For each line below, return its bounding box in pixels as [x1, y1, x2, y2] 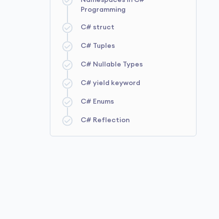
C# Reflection [81, 117, 130, 124]
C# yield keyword [81, 80, 140, 87]
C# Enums [81, 98, 114, 105]
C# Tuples [81, 43, 115, 49]
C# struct [81, 24, 114, 31]
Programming [81, 6, 126, 13]
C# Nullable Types [81, 61, 143, 68]
